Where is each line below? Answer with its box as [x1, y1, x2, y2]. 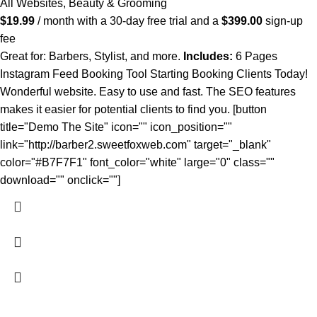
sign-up [263, 15, 303, 28]
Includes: [183, 50, 233, 63]
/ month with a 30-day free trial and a [38, 15, 221, 28]
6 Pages [233, 50, 277, 63]
